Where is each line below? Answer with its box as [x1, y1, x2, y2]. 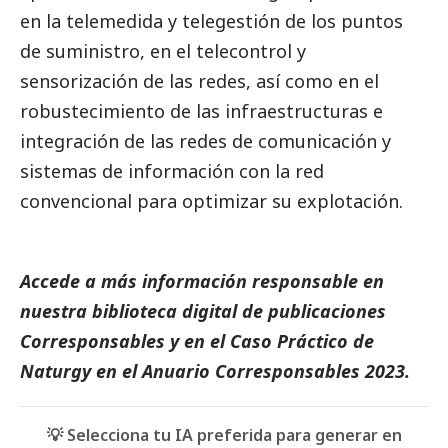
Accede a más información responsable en [20, 268, 384, 293]
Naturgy [20, 358, 91, 383]
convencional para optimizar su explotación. [20, 188, 403, 213]
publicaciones [268, 298, 386, 323]
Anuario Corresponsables [142, 358, 360, 383]
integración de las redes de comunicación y [20, 128, 391, 153]
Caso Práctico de [230, 328, 374, 353]
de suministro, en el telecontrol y [20, 38, 306, 63]
